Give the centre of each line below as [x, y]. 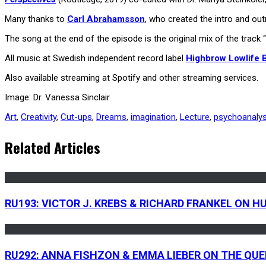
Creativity [39, 117]
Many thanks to [36, 19]
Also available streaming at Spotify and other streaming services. [132, 77]
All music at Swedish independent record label [95, 58]
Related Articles [53, 147]
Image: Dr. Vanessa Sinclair [57, 97]
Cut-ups [76, 117]
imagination [153, 117]
